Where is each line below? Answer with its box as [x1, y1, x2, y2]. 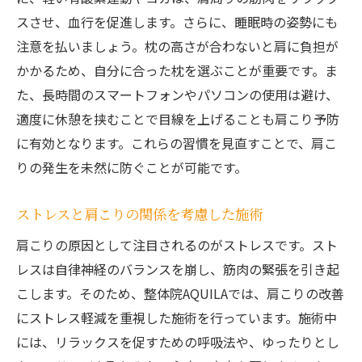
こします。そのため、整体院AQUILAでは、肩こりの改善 [16, 284, 344, 304]
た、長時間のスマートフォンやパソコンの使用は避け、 [16, 85, 339, 105]
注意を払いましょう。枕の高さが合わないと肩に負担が [16, 36, 339, 57]
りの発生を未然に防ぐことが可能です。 [16, 158, 247, 178]
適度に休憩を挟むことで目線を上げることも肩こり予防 [16, 109, 339, 129]
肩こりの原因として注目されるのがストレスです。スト [16, 235, 338, 255]
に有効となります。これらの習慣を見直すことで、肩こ [16, 133, 337, 154]
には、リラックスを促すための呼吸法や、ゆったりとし [16, 332, 339, 352]
